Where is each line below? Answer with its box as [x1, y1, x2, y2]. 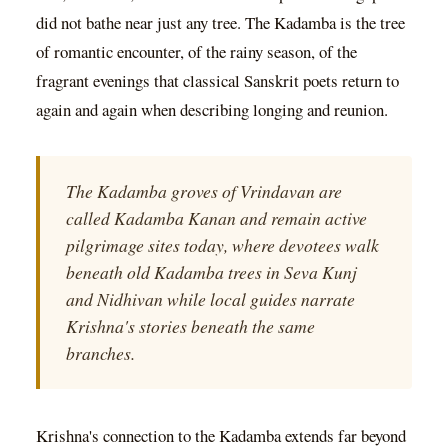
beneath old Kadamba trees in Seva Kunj [65, 259, 357, 284]
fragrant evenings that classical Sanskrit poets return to [36, 68, 399, 92]
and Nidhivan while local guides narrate [65, 286, 355, 311]
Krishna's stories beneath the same [65, 313, 315, 338]
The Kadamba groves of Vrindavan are [65, 178, 342, 203]
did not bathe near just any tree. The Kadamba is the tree [36, 10, 405, 34]
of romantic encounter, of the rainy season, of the [36, 39, 357, 63]
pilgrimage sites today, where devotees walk [65, 232, 379, 257]
